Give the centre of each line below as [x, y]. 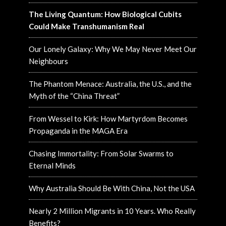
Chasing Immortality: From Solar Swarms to [101, 154]
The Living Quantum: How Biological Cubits [105, 14]
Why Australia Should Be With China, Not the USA [112, 188]
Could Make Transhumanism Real [87, 26]
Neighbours [49, 61]
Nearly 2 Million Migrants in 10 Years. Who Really [112, 211]
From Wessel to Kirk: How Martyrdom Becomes [108, 119]
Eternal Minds [52, 166]
